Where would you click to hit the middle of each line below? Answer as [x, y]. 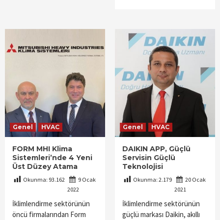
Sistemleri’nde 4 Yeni [52, 158]
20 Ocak [195, 180]
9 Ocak [86, 180]
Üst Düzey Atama [45, 167]
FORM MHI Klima [42, 149]
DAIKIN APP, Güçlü [156, 149]
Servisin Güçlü [149, 158]
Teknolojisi [143, 167]
